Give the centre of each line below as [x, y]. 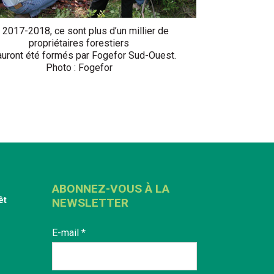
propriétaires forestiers [79, 43]
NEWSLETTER [90, 202]
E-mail [67, 232]
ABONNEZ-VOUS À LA [111, 188]
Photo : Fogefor [79, 68]
